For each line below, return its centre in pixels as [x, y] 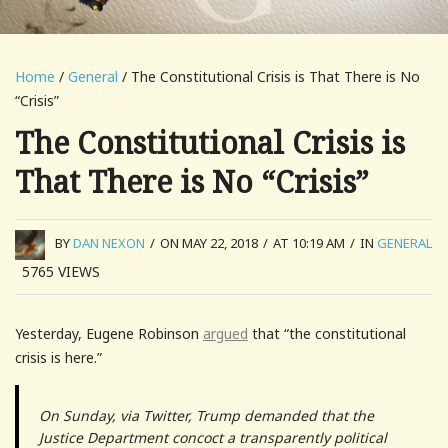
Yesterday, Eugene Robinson [109, 333]
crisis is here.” [58, 357]
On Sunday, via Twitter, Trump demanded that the [206, 415]
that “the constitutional [327, 333]
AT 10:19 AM [309, 243]
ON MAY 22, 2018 [209, 243]
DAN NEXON [109, 243]
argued [225, 333]
